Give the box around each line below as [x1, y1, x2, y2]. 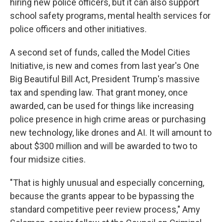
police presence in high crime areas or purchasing [10, 114, 206, 124]
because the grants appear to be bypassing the [10, 191, 194, 201]
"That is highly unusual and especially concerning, [10, 177, 204, 188]
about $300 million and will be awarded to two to [10, 141, 197, 151]
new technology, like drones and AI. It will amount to [10, 127, 212, 138]
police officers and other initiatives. [10, 24, 147, 34]
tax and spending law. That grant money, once [10, 87, 188, 98]
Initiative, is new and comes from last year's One [10, 60, 199, 71]
